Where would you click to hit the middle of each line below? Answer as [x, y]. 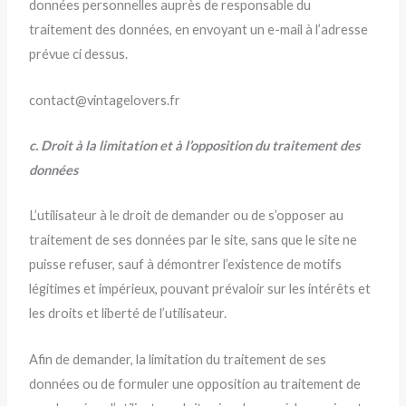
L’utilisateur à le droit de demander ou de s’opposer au [187, 216]
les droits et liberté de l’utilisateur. [128, 314]
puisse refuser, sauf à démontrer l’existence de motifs [186, 265]
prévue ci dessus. [79, 54]
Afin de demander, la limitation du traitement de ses [178, 359]
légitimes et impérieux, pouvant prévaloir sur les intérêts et [200, 289]
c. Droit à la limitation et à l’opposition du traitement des [195, 146]
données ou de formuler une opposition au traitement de [195, 383]
